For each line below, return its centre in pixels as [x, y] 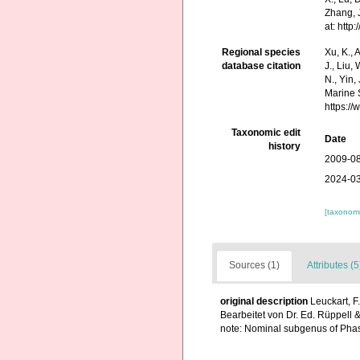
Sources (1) [254, 265]
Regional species [262, 52]
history [285, 146]
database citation [262, 66]
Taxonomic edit [266, 133]
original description [264, 301]
